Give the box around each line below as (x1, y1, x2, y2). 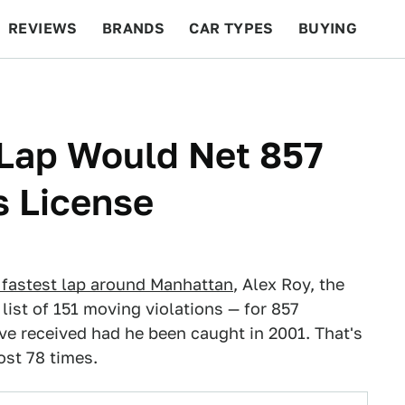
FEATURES (299, 78, 380, 95)
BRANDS (101, 20, 165, 37)
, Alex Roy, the (233, 275, 344, 294)
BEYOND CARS (18, 78, 127, 95)
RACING (150, 78, 210, 95)
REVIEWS (8, 20, 78, 37)
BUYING (297, 20, 358, 37)
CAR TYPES (189, 20, 274, 37)
